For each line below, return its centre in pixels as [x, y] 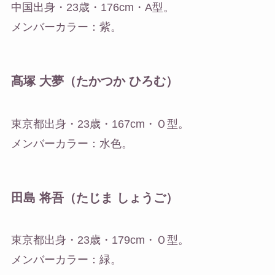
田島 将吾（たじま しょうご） [94, 197]
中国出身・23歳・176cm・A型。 [92, 8]
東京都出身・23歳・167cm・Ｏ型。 [100, 124]
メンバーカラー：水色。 [72, 143]
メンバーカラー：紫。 [66, 27]
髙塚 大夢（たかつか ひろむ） [94, 81]
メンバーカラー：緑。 [66, 260]
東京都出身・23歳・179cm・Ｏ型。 [100, 240]
